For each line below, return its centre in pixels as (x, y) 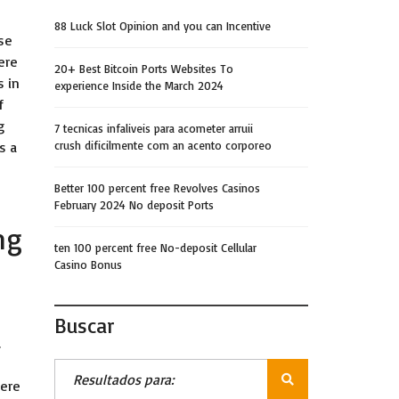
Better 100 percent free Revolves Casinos (157, 188)
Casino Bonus (88, 265)
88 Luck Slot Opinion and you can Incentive (163, 26)
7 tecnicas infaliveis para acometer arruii (154, 128)
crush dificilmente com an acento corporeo (163, 145)
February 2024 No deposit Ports (134, 205)
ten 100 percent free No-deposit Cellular (155, 248)
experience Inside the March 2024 (139, 85)
